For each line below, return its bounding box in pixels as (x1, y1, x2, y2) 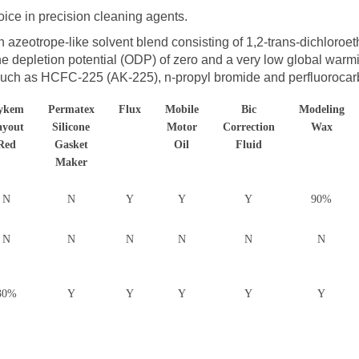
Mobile (164, 103, 199, 115)
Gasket (54, 138, 88, 151)
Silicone (52, 120, 91, 133)
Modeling (298, 103, 345, 115)
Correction (222, 120, 275, 133)
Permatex (47, 103, 95, 115)
